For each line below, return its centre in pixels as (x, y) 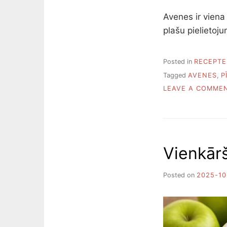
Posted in (179, 62)
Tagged (176, 75)
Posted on (180, 175)
